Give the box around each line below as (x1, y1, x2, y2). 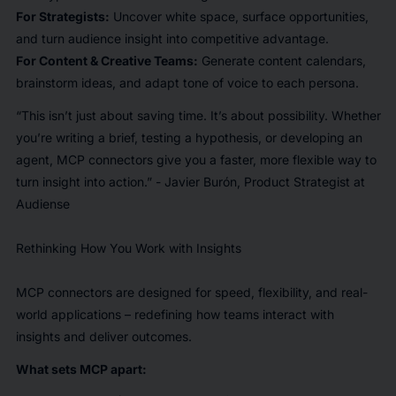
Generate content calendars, (197, 53, 366, 68)
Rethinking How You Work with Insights (15, 240, 241, 255)
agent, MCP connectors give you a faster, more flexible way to (15, 152, 377, 167)
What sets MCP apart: (15, 362, 147, 377)
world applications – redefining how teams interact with (15, 307, 334, 322)
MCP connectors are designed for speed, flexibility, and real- (15, 285, 368, 300)
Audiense (15, 196, 77, 211)
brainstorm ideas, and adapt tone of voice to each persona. (15, 75, 362, 90)
